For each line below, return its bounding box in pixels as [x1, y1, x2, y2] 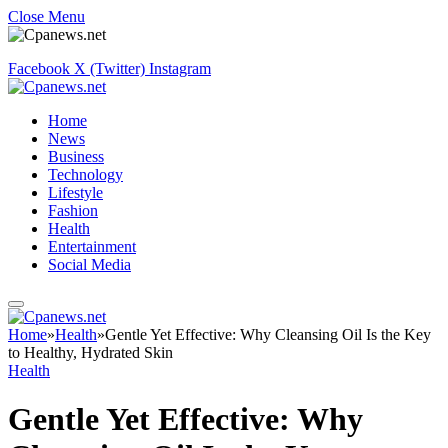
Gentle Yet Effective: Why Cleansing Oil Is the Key [105, 326, 431, 343]
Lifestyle [48, 184, 103, 201]
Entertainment [48, 238, 136, 255]
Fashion [48, 202, 98, 219]
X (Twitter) [74, 60, 145, 77]
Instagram [149, 60, 211, 77]
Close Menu [8, 8, 85, 25]
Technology [48, 166, 123, 183]
